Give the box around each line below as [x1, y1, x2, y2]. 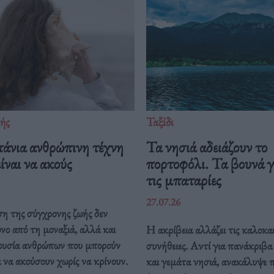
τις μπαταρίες [146, 169, 221, 190]
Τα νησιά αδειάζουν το [146, 136, 267, 157]
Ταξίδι [146, 113, 174, 130]
